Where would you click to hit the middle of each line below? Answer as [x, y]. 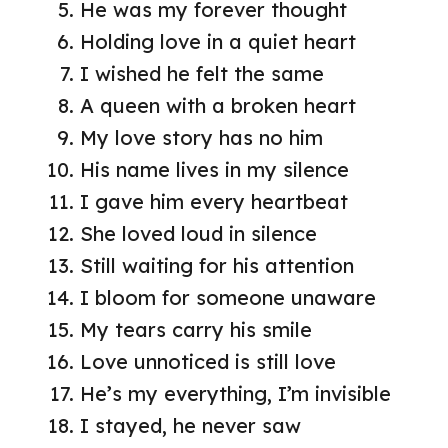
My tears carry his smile [196, 329]
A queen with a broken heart [218, 105]
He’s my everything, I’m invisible [235, 393]
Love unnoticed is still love [208, 361]
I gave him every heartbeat [214, 201]
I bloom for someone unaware [228, 297]
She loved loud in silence [198, 233]
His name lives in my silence [214, 169]
